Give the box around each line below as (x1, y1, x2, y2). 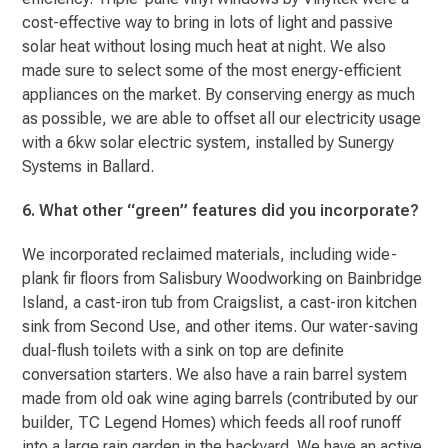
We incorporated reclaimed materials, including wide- (22, 244, 398, 264)
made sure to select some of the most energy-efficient (22, 60, 402, 80)
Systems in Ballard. (22, 156, 155, 176)
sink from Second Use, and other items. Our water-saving (22, 316, 419, 336)
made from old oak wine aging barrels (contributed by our (22, 388, 419, 408)
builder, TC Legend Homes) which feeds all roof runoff (22, 412, 402, 432)
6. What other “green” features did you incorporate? (22, 200, 420, 220)
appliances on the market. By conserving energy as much (22, 84, 416, 104)
